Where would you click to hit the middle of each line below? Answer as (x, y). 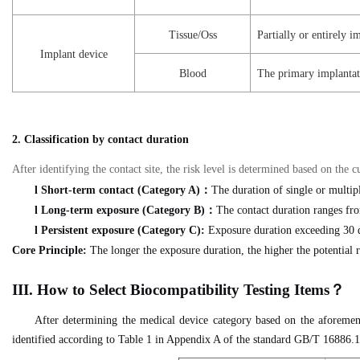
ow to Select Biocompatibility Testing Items (189, 290)
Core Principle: (51, 250)
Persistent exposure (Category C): (125, 230)
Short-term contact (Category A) (121, 190)
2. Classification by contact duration (100, 139)
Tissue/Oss (192, 35)
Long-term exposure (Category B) (123, 210)
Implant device (74, 54)
